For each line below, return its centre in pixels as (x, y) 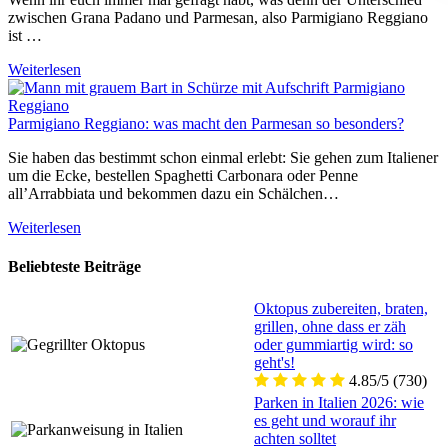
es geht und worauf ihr (325, 421)
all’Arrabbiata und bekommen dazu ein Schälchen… (173, 193)
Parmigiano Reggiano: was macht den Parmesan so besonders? (206, 123)
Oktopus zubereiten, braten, (341, 309)
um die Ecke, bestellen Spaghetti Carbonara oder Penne (183, 175)
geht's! (274, 363)
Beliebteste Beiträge (74, 267)
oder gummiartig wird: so (333, 345)
